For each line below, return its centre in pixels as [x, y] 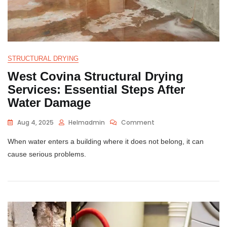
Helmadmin [87, 122]
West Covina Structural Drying [96, 76]
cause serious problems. [47, 154]
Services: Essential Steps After [96, 89]
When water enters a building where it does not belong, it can [106, 141]
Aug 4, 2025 [35, 122]
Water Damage [49, 102]
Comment [138, 122]
